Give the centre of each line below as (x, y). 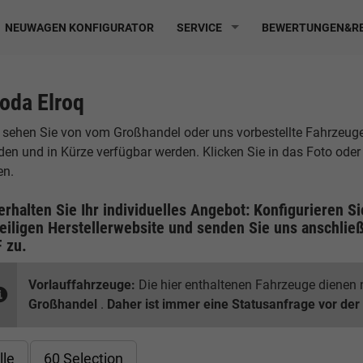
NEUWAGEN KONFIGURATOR (79, 27)
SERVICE (199, 27)
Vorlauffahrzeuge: (82, 285)
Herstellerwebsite (107, 228)
